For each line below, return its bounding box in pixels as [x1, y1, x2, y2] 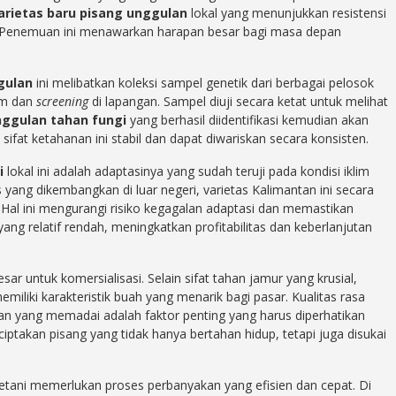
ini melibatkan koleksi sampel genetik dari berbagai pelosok [33, 74, 374, 92]
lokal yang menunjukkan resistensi [187, 4, 386, 22]
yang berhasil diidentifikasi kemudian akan [126, 111, 369, 129]
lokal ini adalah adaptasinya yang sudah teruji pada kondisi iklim [4, 163, 369, 180]
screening [36, 93, 88, 110]
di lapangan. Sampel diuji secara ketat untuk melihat [88, 93, 388, 110]
